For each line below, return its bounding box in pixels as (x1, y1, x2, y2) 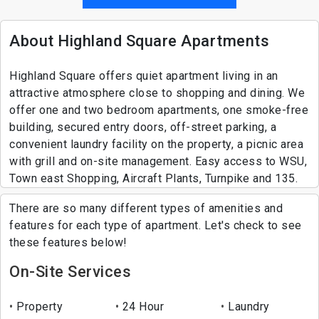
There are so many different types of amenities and (9, 202, 283, 216)
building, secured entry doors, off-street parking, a (9, 120, 276, 135)
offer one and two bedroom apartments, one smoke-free (9, 103, 308, 117)
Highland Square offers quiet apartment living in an (9, 69, 278, 83)
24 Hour (119, 300, 164, 314)
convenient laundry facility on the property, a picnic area (9, 137, 303, 152)
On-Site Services (9, 263, 131, 281)
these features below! (9, 236, 127, 250)
